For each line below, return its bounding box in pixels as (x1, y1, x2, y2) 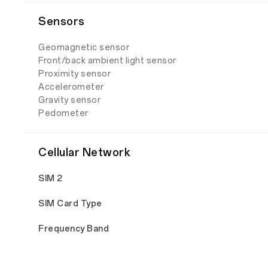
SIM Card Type (38, 199, 102, 209)
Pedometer (38, 108, 89, 119)
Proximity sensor (38, 69, 111, 80)
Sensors (38, 15, 85, 29)
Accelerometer (38, 82, 104, 93)
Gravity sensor (38, 95, 100, 106)
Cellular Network (38, 146, 130, 160)
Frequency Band (38, 224, 109, 234)
